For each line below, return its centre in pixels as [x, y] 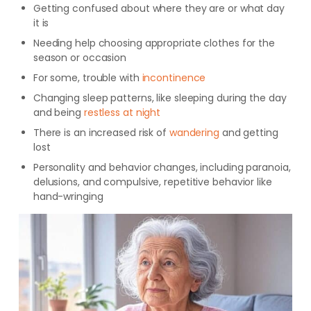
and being [58, 112]
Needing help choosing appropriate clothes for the [154, 43]
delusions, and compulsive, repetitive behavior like [152, 182]
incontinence [174, 78]
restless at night [122, 112]
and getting [249, 133]
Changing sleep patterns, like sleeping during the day [160, 98]
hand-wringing [68, 196]
